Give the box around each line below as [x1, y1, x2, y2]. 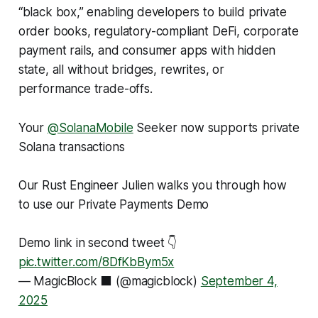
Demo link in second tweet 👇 [18, 235, 178, 250]
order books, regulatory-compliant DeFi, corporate [18, 23, 299, 38]
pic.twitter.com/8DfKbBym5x [18, 254, 175, 269]
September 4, [200, 273, 278, 288]
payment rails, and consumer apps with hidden [18, 43, 276, 57]
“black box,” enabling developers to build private [18, 4, 287, 19]
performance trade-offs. [18, 81, 153, 96]
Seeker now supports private [133, 120, 300, 135]
